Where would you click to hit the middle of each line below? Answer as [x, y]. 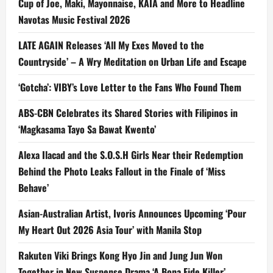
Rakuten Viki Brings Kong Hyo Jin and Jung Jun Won [120, 255]
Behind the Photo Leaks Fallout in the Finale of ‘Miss [122, 171]
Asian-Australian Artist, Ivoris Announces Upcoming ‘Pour [132, 213]
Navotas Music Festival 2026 [74, 19]
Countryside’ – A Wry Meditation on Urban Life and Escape [133, 61]
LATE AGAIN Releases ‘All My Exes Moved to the [111, 45]
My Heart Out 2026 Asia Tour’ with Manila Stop [110, 229]
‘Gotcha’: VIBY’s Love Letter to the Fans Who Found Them [130, 87]
